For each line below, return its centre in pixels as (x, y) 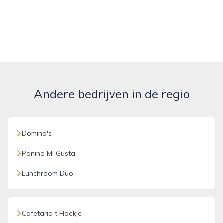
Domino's (37, 133)
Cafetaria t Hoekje (52, 213)
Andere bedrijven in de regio (111, 94)
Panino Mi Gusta (49, 153)
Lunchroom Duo (48, 173)
